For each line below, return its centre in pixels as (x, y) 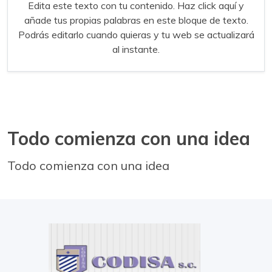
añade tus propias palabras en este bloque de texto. (136, 20)
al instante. (136, 49)
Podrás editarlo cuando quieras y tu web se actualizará (136, 34)
